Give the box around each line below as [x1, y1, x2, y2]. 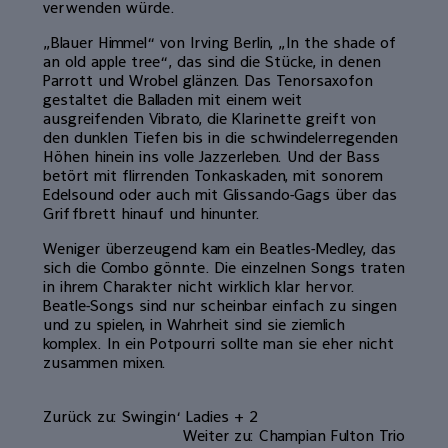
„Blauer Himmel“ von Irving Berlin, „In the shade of [42, 32, 396, 51]
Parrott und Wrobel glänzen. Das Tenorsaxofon [42, 70, 373, 89]
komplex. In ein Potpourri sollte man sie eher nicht [42, 333, 394, 352]
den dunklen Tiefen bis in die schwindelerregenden [42, 127, 398, 146]
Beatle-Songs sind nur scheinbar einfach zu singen [42, 295, 397, 314]
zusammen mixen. [42, 352, 166, 371]
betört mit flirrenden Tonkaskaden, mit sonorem [42, 165, 383, 184]
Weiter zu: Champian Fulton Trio [183, 425, 406, 444]
